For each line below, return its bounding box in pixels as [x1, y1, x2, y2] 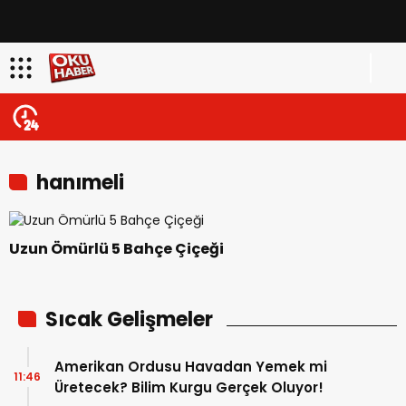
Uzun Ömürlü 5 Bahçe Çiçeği [9, 237, 224, 259]
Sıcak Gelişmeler [45, 304, 213, 333]
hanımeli [36, 169, 124, 197]
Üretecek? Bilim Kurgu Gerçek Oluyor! [54, 377, 324, 397]
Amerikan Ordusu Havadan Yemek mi [54, 356, 327, 376]
